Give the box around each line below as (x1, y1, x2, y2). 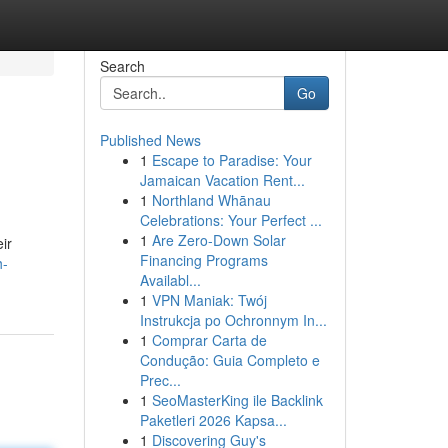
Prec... (139, 370, 181, 390)
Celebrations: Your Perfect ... (139, 210, 322, 230)
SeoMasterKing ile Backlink (151, 390, 323, 410)
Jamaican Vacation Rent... (139, 170, 305, 190)
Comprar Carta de (151, 330, 267, 350)
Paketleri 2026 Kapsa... (139, 410, 287, 430)
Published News (99, 130, 201, 150)
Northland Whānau (151, 190, 271, 210)
